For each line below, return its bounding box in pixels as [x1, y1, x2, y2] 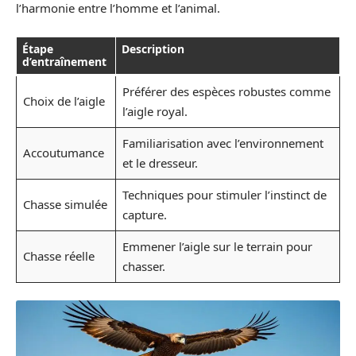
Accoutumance [22, 144, 104, 161]
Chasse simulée [22, 195, 107, 212]
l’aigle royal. [122, 103, 188, 119]
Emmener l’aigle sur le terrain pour [122, 238, 312, 254]
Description [122, 41, 184, 56]
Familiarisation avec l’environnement [122, 134, 323, 151]
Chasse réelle [22, 247, 95, 264]
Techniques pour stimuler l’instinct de [122, 186, 327, 203]
